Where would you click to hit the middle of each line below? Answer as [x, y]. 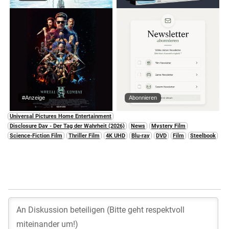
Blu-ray [141, 135]
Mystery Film [168, 126]
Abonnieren [143, 97]
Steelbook [203, 135]
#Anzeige [33, 97]
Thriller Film [84, 135]
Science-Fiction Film [36, 135]
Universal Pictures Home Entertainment [61, 116]
